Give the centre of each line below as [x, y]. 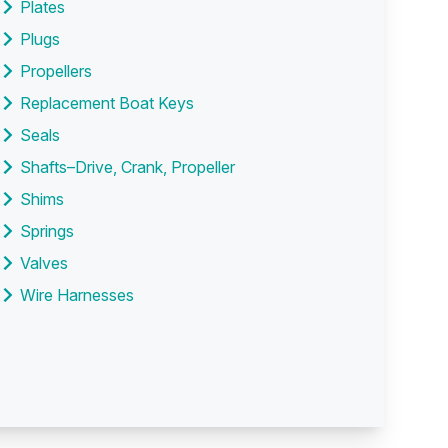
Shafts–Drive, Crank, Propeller [127, 167]
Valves [44, 263]
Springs [47, 231]
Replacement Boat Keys [107, 103]
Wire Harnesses [77, 295]
